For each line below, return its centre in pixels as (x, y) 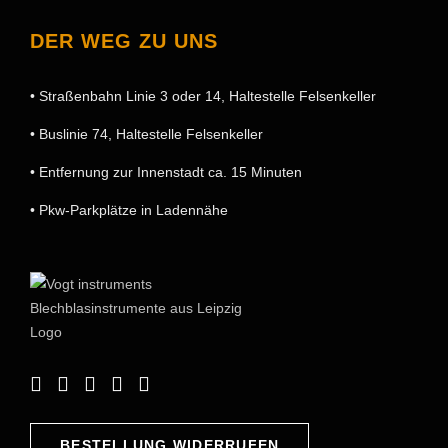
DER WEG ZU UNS (124, 41)
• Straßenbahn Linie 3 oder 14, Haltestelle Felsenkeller (203, 96)
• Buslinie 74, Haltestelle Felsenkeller (146, 134)
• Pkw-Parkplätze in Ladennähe (129, 210)
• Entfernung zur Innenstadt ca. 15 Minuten (166, 172)
